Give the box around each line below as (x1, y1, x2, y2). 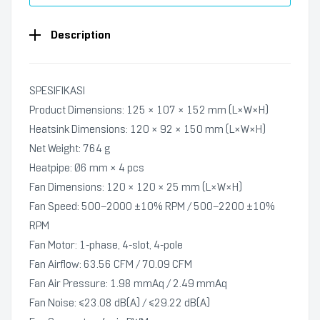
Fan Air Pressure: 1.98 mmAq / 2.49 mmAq (29, 277, 227, 290)
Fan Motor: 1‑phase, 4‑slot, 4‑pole (29, 239, 183, 251)
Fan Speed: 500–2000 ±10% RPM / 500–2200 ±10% (29, 200, 275, 213)
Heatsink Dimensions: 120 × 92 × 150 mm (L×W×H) (29, 123, 266, 136)
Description (51, 28, 111, 41)
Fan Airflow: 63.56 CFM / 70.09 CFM (29, 258, 192, 271)
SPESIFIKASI (29, 84, 85, 97)
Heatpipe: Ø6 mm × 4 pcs (29, 161, 144, 174)
